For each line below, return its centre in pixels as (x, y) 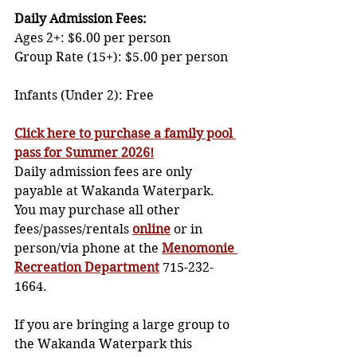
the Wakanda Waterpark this (105, 344)
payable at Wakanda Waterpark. (116, 191)
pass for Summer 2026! (84, 153)
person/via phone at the (88, 249)
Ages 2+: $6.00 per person (115, 38)
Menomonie (200, 249)
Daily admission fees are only (105, 172)
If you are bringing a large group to (124, 325)
